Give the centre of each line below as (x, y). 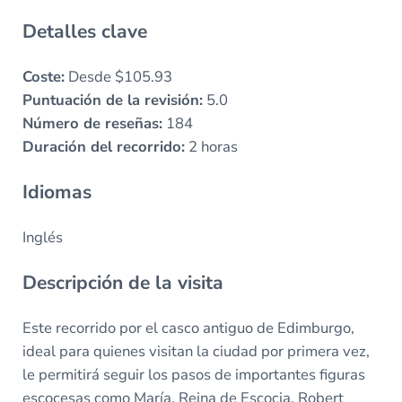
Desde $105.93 (118, 77)
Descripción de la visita (122, 283)
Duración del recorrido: (103, 147)
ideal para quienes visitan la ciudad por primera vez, (196, 352)
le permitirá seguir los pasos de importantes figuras (193, 375)
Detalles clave (84, 31)
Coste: (43, 77)
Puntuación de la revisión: (112, 100)
